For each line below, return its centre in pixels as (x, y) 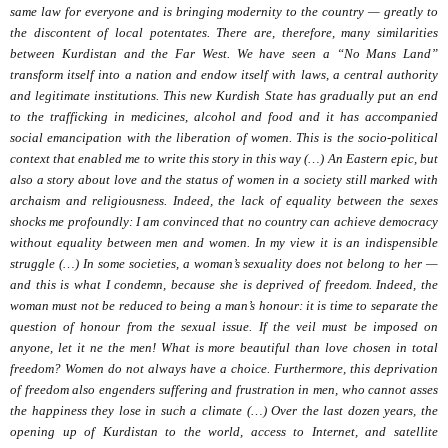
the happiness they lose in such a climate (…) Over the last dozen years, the (224, 411)
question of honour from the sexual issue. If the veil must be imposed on (224, 327)
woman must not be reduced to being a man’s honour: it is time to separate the (224, 306)
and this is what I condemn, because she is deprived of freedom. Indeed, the (224, 285)
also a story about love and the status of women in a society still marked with (224, 180)
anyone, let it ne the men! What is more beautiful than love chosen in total (224, 348)
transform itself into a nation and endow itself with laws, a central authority (224, 75)
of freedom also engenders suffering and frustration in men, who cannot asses (224, 390)
